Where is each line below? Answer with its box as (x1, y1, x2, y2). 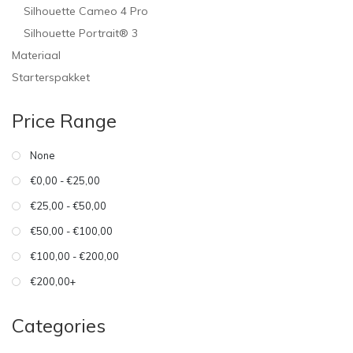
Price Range (12, 109, 117, 133)
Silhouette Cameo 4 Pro (24, 4, 148, 19)
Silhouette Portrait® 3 (24, 26, 138, 41)
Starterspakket (12, 70, 90, 85)
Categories (12, 314, 106, 338)
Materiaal (12, 48, 61, 63)
